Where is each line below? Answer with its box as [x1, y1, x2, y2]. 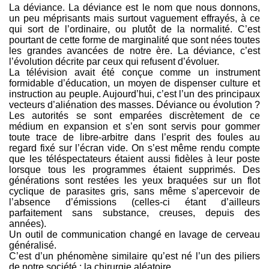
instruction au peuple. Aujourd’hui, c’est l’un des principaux [9, 89, 260, 99]
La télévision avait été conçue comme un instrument [9, 67, 260, 77]
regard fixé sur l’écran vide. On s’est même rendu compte [9, 143, 260, 153]
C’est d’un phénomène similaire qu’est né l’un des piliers [9, 251, 260, 261]
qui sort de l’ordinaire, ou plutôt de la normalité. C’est [9, 24, 260, 34]
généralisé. [9, 240, 56, 250]
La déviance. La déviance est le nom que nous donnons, [9, 2, 260, 13]
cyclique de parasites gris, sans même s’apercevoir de [9, 186, 260, 196]
